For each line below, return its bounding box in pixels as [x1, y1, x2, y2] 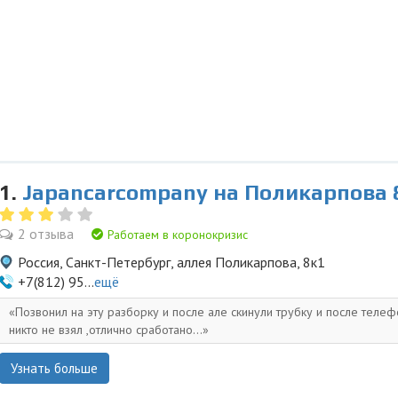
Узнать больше [11, 360, 98, 377]
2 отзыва [18, 225, 74, 243]
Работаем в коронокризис [104, 227, 248, 243]
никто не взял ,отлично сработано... [9, 322, 203, 338]
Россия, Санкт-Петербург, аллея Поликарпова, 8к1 [18, 253, 325, 271]
